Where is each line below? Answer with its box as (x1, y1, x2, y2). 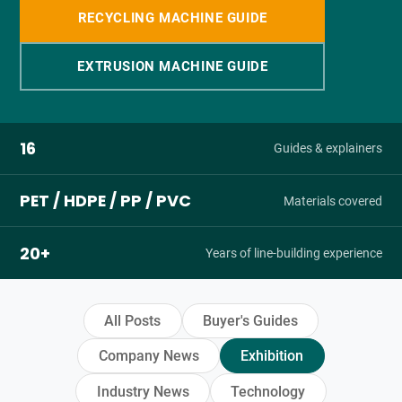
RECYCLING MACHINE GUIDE (77, 10, 267, 27)
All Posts (104, 311, 162, 329)
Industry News (96, 382, 189, 400)
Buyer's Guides (202, 311, 298, 329)
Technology (231, 382, 306, 400)
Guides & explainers (273, 141, 382, 156)
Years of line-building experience (205, 246, 382, 261)
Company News (98, 347, 199, 365)
